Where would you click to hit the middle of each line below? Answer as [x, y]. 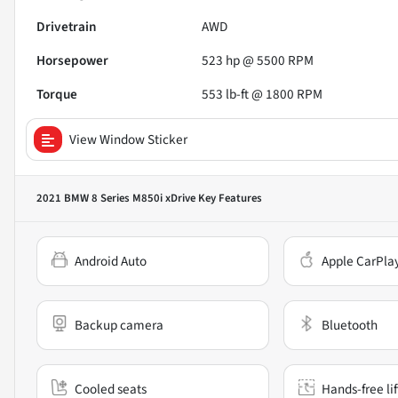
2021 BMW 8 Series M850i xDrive [116, 198]
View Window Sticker [128, 139]
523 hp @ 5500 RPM [258, 60]
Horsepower [72, 60]
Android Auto [111, 261]
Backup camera [119, 325]
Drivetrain [67, 26]
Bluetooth [349, 325]
